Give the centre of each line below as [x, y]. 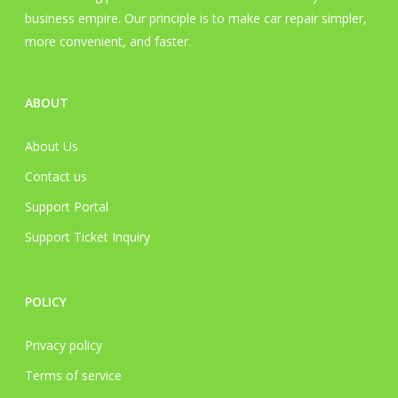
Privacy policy [64, 346]
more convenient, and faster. [108, 42]
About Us [52, 147]
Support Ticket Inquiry [88, 237]
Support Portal [67, 207]
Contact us [56, 177]
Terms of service [73, 376]
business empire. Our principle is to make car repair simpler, [196, 19]
